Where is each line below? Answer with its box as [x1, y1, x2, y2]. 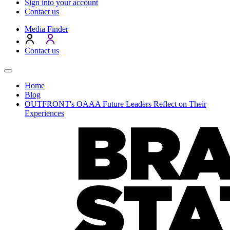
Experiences [25, 109, 64, 118]
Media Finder [25, 25, 68, 33]
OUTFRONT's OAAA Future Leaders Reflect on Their [25, 100, 206, 108]
